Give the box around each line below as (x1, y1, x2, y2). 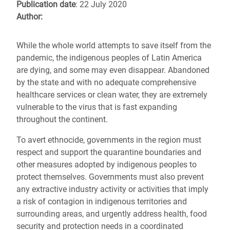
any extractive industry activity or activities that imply (16, 184, 208, 194)
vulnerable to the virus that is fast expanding (16, 102, 177, 112)
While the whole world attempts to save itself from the (16, 41, 211, 50)
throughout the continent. (16, 114, 108, 124)
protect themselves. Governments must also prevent (16, 172, 204, 182)
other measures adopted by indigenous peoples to (16, 160, 197, 169)
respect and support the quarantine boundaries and (16, 147, 201, 157)
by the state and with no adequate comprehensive (16, 78, 196, 87)
